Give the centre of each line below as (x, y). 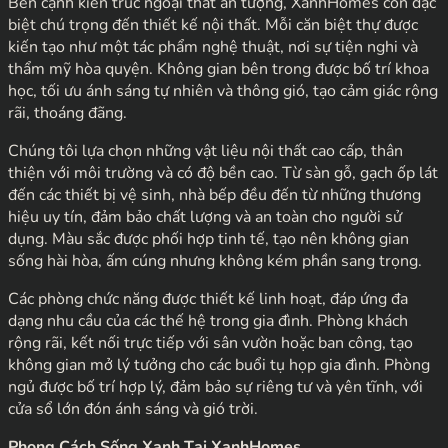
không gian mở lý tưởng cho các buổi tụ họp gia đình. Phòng (219, 364)
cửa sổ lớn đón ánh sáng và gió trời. (133, 408)
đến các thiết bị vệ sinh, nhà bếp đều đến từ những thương (214, 194)
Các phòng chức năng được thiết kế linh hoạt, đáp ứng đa (208, 298)
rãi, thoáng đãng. (67, 112)
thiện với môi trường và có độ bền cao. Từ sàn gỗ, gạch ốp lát (223, 172)
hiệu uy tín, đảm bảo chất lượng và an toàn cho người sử (205, 216)
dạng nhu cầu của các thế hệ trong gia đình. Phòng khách (208, 320)
